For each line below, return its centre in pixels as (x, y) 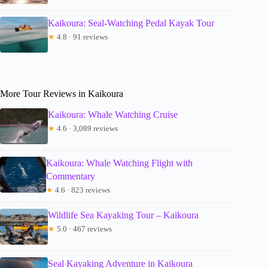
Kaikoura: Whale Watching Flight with (119, 163)
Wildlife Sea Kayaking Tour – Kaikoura (123, 215)
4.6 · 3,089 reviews (86, 129)
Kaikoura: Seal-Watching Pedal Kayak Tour (131, 23)
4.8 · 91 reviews (81, 37)
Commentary (70, 176)
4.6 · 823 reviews (81, 190)
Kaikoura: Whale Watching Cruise (113, 115)
